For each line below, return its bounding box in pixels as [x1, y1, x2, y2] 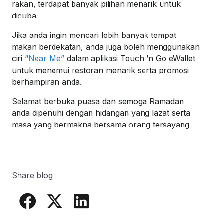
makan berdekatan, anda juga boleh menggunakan [12, 42, 200, 52]
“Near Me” [25, 54, 64, 64]
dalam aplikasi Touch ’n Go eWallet [64, 54, 195, 64]
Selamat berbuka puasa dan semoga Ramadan [12, 96, 184, 107]
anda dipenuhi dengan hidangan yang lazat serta [12, 108, 190, 118]
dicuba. [12, 11, 38, 21]
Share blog [12, 170, 53, 181]
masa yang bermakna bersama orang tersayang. [12, 120, 191, 130]
